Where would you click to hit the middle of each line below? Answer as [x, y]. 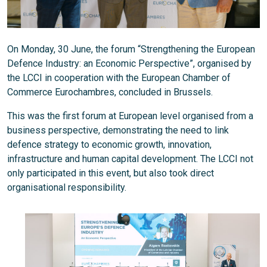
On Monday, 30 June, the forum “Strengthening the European [131, 49]
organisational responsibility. [67, 187]
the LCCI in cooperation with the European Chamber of [119, 77]
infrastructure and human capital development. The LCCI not [130, 159]
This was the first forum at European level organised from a [130, 116]
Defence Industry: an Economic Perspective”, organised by [129, 63]
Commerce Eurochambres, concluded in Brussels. [110, 92]
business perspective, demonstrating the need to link [118, 130]
